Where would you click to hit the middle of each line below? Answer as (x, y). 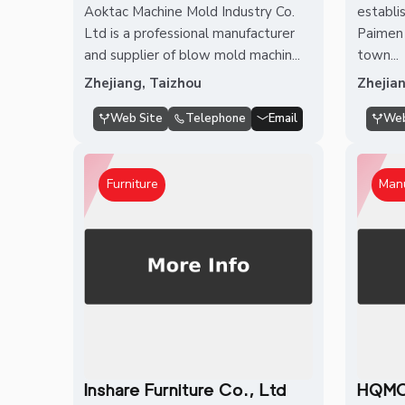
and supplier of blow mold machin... (193, 55)
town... (377, 55)
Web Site (137, 118)
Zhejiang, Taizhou (143, 83)
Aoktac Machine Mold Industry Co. (190, 11)
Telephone (216, 118)
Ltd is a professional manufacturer (190, 33)
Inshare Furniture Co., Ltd (186, 390)
